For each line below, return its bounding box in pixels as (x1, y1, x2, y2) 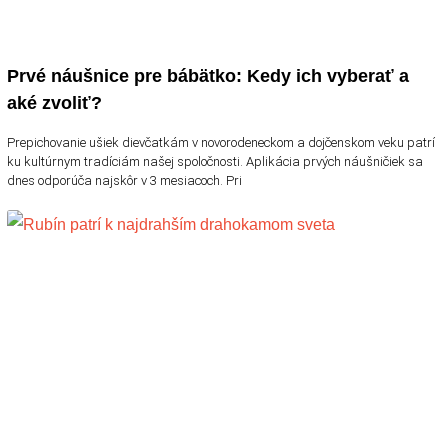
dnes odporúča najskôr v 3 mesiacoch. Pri (7, 172, 242, 188)
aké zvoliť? (7, 92, 102, 113)
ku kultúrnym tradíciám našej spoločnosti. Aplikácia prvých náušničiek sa (7, 153, 423, 169)
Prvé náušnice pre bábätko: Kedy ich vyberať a (7, 65, 409, 86)
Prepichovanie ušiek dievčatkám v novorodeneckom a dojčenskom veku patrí (7, 134, 435, 150)
